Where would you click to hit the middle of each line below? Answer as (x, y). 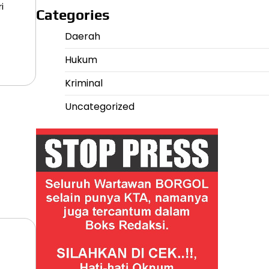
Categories (73, 15)
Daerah (82, 36)
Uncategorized (99, 107)
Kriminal (83, 83)
